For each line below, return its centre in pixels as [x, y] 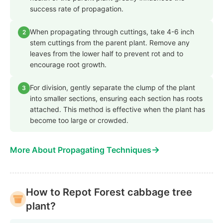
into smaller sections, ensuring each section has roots [116, 98]
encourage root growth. [68, 64]
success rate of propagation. [77, 8]
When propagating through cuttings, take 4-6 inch [112, 31]
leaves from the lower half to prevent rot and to [107, 53]
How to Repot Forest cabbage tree [109, 192]
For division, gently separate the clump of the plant [112, 87]
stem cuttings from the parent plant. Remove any [110, 42]
